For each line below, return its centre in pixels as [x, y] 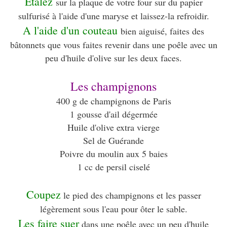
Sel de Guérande [113, 141]
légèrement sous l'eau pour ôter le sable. [113, 209]
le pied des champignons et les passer [131, 195]
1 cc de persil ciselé [113, 167]
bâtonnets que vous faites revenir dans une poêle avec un [113, 45]
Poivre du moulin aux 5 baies [113, 154]
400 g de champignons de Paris [113, 101]
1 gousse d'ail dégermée [113, 114]
